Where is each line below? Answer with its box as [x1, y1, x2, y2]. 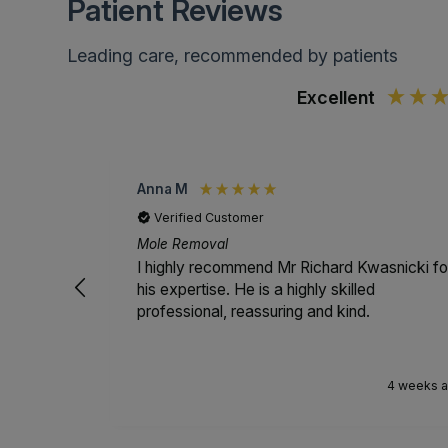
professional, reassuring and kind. [137, 301, 371, 321]
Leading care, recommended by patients [67, 44, 399, 66]
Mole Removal [137, 235, 229, 252]
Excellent [296, 86, 375, 108]
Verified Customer [154, 209, 265, 225]
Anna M [137, 181, 189, 198]
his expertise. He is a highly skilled [137, 279, 376, 299]
